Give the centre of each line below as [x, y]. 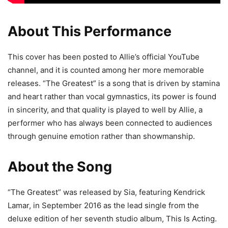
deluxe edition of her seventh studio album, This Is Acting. [112, 219]
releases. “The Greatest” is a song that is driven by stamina [114, 83]
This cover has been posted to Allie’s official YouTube [104, 57]
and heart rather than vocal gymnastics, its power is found [112, 97]
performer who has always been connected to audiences [110, 123]
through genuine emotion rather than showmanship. [101, 136]
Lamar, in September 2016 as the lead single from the [103, 206]
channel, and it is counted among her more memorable [106, 70]
